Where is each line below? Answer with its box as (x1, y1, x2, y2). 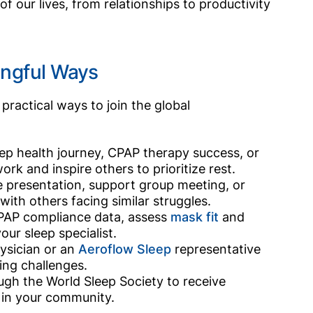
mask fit (170, 209, 219, 224)
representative (171, 241, 261, 256)
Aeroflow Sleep (78, 241, 172, 256)
